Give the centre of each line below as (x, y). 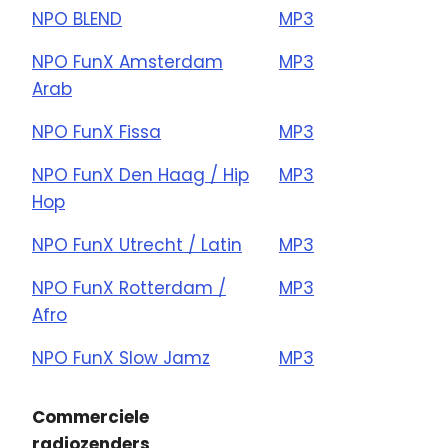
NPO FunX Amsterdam (127, 62)
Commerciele (90, 417)
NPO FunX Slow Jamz (121, 358)
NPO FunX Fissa (96, 132)
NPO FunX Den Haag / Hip (140, 175)
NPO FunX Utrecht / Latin (137, 245)
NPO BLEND (77, 19)
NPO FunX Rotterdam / (129, 288)
